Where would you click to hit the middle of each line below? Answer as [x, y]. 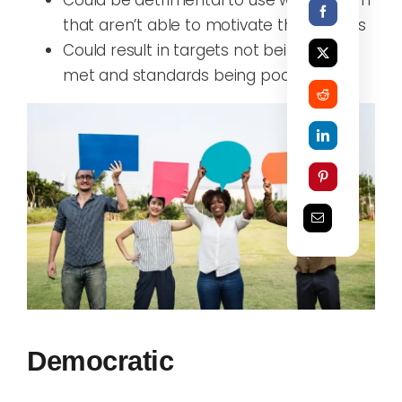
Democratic [100, 362]
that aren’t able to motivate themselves [214, 25]
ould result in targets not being [190, 50]
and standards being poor [196, 75]
